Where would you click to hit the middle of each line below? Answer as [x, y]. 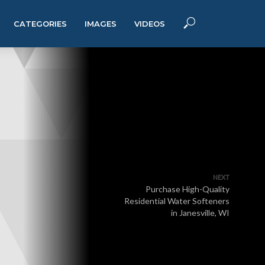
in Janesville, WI [200, 213]
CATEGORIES [40, 24]
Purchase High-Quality [188, 189]
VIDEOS [150, 24]
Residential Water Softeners [177, 201]
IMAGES [101, 24]
